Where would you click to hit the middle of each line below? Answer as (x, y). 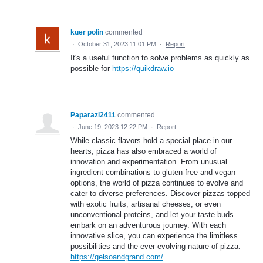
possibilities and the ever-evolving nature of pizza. (156, 246)
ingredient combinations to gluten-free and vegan (153, 172)
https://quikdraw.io (143, 68)
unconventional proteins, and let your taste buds (152, 214)
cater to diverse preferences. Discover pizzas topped (160, 193)
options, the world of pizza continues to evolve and (157, 183)
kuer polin (87, 32)
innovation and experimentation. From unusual (149, 161)
